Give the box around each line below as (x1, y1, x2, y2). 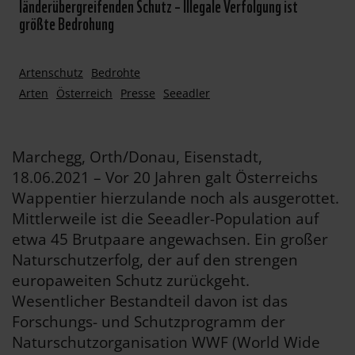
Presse (120, 86, 155, 101)
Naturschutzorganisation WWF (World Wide (12, 332, 320, 353)
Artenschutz (18, 65, 83, 80)
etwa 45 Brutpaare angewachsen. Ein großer (12, 229, 328, 250)
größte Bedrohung (18, 10, 114, 35)
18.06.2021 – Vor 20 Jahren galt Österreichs (12, 167, 318, 188)
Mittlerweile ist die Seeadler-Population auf (12, 208, 319, 229)
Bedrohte (90, 65, 140, 80)
